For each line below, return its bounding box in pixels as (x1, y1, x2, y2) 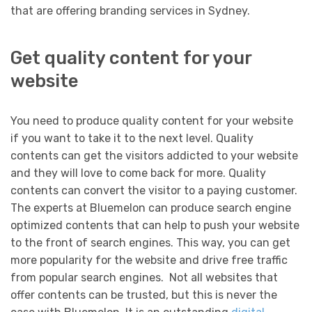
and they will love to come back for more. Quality (10, 166, 266, 180)
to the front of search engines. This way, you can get (10, 235, 290, 249)
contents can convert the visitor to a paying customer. (10, 183, 297, 197)
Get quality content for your (10, 47, 251, 68)
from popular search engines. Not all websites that (10, 270, 278, 284)
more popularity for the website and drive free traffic (10, 253, 288, 267)
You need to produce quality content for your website (10, 114, 293, 127)
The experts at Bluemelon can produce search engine (10, 201, 291, 214)
